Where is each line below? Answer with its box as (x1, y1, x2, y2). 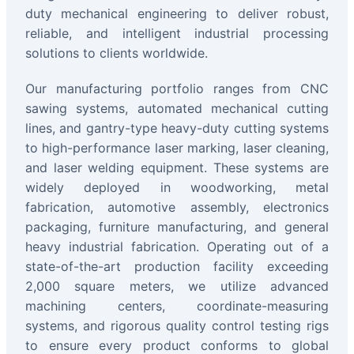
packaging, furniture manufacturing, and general (25, 219, 329, 235)
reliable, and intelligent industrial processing (25, 25, 329, 42)
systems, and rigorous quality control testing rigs (25, 318, 329, 334)
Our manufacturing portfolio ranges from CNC (25, 81, 329, 97)
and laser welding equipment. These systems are (25, 160, 329, 176)
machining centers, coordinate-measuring (25, 298, 329, 314)
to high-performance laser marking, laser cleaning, (25, 140, 329, 156)
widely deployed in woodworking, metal (25, 179, 329, 196)
